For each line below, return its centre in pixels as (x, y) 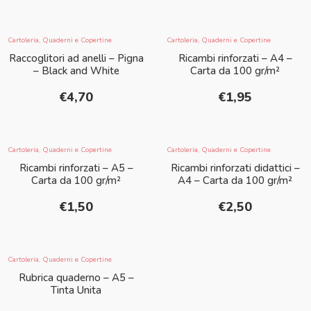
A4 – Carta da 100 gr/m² (235, 181)
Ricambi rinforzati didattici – (235, 168)
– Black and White (76, 71)
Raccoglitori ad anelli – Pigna (76, 59)
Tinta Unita (76, 291)
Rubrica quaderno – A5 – (76, 278)
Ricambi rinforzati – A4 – (235, 59)
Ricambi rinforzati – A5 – (76, 168)
